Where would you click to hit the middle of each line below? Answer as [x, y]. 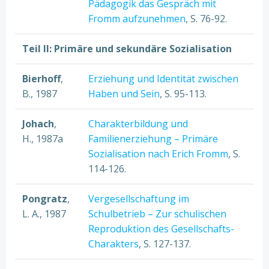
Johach [38, 124]
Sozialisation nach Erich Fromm [158, 154]
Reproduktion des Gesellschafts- [161, 229]
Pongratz [45, 199]
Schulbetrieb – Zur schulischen [157, 214]
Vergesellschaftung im [139, 199]
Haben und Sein [124, 94]
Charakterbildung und [138, 124]
